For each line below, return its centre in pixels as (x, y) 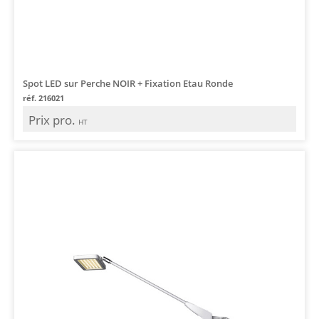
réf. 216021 (43, 98)
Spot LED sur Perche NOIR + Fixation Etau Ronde (128, 83)
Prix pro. (53, 120)
